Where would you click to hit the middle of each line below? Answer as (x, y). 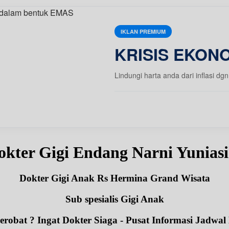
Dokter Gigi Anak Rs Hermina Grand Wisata (114, 178)
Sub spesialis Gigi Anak (114, 199)
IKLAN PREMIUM (143, 31)
